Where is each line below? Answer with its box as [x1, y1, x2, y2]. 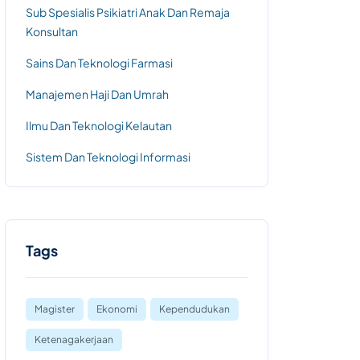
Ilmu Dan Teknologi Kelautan [26, 118, 172, 133]
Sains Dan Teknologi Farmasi [26, 55, 173, 70]
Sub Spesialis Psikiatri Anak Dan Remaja [26, 5, 230, 19]
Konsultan [26, 24, 78, 39]
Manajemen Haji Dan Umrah [26, 87, 169, 101]
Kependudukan [159, 303, 230, 315]
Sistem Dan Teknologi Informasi [26, 149, 190, 164]
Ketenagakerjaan [35, 333, 113, 346]
